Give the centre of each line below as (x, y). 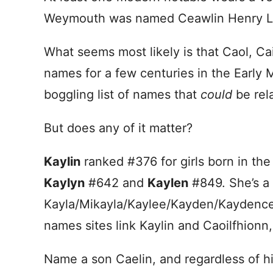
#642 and (116, 183)
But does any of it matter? (118, 128)
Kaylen (168, 183)
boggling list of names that (122, 94)
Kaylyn (64, 183)
